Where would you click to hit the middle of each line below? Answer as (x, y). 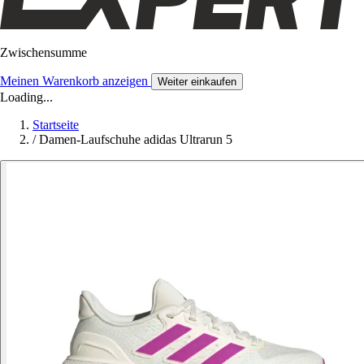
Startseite (56, 124)
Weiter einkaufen (197, 81)
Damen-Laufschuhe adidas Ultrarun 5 (136, 139)
